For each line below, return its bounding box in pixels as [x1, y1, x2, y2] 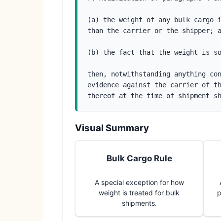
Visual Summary [75, 122, 149, 134]
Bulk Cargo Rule [106, 153, 172, 163]
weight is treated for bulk [99, 188, 180, 197]
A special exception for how [94, 178, 184, 186]
